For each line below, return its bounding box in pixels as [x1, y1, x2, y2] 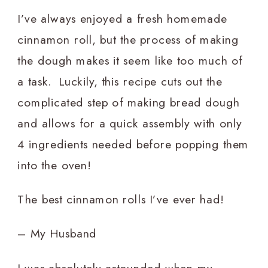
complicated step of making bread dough [17, 93, 240, 111]
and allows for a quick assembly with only [17, 114, 242, 132]
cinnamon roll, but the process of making [17, 31, 239, 48]
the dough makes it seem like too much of [17, 51, 243, 69]
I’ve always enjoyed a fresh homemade [17, 10, 227, 27]
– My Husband [17, 225, 97, 242]
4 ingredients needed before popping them [17, 135, 249, 153]
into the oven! [17, 156, 92, 173]
